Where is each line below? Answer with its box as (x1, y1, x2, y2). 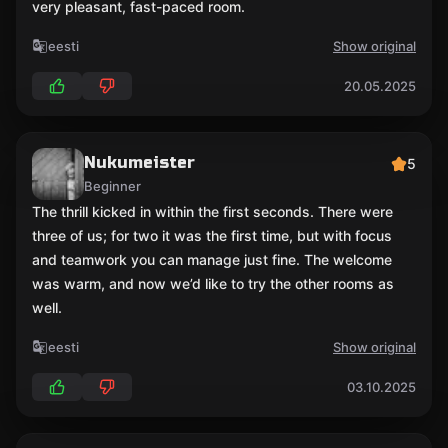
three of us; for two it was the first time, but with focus (32, 227, 392, 244)
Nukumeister (84, 153, 195, 172)
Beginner (84, 178, 141, 194)
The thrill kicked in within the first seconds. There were (32, 203, 393, 220)
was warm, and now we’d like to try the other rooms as (32, 275, 394, 292)
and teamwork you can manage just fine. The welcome (32, 251, 392, 268)
